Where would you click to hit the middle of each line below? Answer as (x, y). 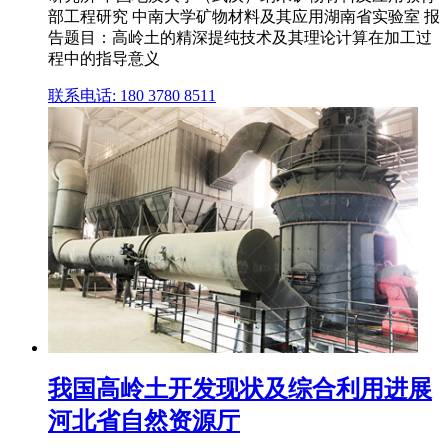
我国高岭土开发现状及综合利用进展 (240, 388)
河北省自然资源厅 (144, 420)
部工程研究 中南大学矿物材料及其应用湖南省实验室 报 (244, 16)
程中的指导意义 (104, 58)
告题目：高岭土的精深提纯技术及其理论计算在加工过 (240, 37)
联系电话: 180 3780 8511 (132, 95)
